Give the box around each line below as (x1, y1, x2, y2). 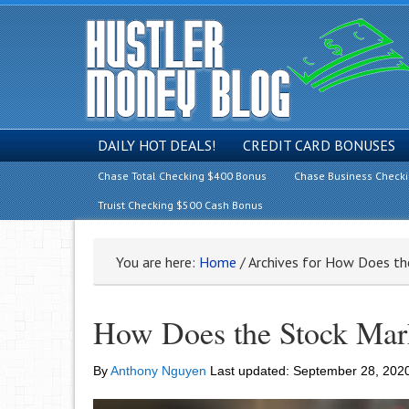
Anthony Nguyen (110, 363, 206, 378)
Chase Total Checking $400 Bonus (98, 169, 267, 183)
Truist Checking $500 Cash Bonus (98, 198, 263, 212)
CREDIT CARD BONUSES (243, 136, 395, 154)
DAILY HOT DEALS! (98, 136, 215, 154)
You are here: (116, 253, 199, 271)
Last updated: (206, 363, 293, 378)
